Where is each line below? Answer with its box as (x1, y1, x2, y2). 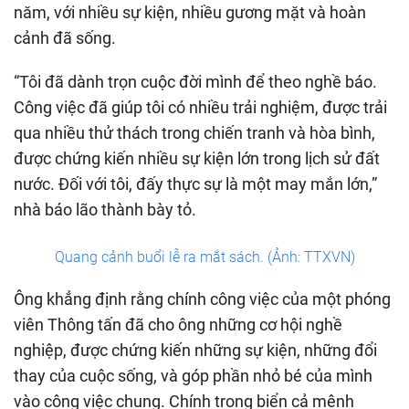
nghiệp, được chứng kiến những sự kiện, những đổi (14, 340, 377, 360)
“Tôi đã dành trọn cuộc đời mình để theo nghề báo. (14, 71, 377, 91)
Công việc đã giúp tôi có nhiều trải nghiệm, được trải (14, 97, 387, 117)
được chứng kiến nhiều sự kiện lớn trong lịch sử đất (14, 148, 380, 168)
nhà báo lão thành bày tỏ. (14, 199, 196, 219)
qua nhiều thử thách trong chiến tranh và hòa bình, (14, 122, 375, 142)
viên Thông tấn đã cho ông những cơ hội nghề (14, 314, 342, 334)
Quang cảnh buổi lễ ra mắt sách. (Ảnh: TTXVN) (54, 247, 355, 266)
